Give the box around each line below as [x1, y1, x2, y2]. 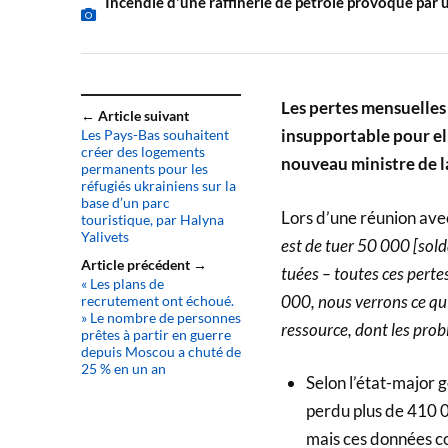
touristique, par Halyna [80, 211, 224, 229]
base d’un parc [80, 194, 170, 212]
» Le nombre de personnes [80, 309, 241, 327]
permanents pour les [80, 160, 208, 178]
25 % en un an [80, 360, 166, 378]
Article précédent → [80, 257, 207, 274]
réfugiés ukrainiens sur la [80, 177, 236, 195]
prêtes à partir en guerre [80, 326, 231, 344]
